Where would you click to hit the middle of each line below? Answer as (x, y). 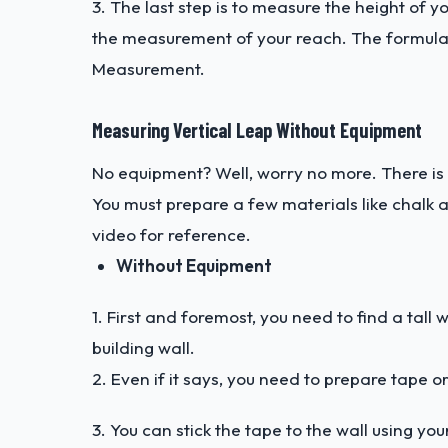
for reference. (193, 235)
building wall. (143, 348)
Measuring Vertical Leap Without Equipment (257, 130)
